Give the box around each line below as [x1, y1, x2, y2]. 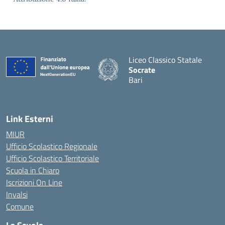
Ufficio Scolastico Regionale [6, 140, 97, 152]
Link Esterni [6, 112, 53, 126]
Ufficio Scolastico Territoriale [6, 152, 99, 164]
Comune [6, 200, 34, 212]
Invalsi [6, 188, 28, 200]
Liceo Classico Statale [129, 54, 202, 66]
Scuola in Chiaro [6, 164, 59, 176]
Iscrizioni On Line [6, 176, 62, 188]
